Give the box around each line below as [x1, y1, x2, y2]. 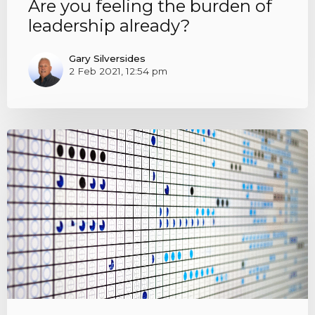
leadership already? [28, 15, 191, 37]
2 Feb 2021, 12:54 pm [68, 65, 167, 77]
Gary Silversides [68, 52, 146, 64]
